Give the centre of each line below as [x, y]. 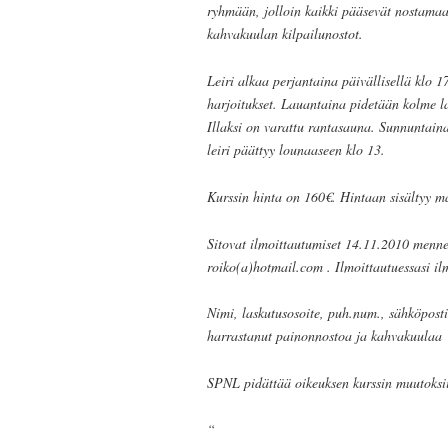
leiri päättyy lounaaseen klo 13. [296, 150]
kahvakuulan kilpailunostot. [285, 34]
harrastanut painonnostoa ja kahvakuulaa [324, 336]
